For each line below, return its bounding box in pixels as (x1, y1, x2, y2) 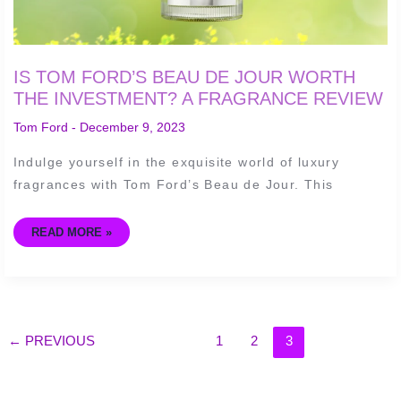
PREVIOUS (21, 332, 95, 348)
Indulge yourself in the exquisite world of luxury (13, 154, 340, 169)
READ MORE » (30, 225, 112, 239)
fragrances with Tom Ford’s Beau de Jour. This (13, 176, 334, 192)
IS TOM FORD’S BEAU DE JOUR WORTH (13, 67, 355, 88)
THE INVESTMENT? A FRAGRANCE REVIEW (13, 89, 383, 109)
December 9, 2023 (79, 120, 185, 135)
